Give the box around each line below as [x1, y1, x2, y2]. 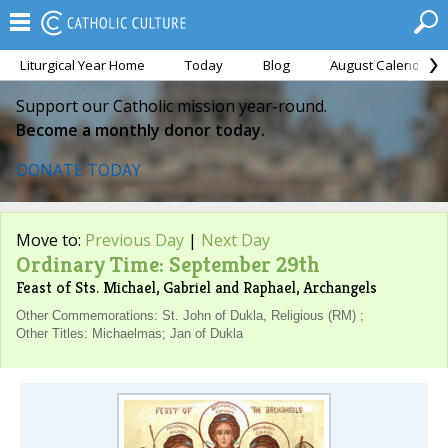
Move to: [16, 229, 85, 251]
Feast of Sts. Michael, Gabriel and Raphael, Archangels [16, 277, 377, 298]
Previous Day [85, 229, 184, 251]
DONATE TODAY [16, 159, 141, 181]
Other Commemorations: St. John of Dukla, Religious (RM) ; [16, 308, 364, 323]
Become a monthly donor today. [16, 119, 265, 141]
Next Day [201, 229, 270, 251]
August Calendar [330, 56, 433, 74]
